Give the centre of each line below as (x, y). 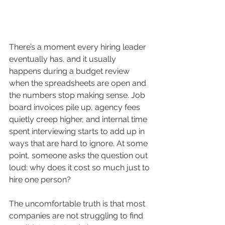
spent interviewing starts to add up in (78, 132)
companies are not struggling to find (77, 216)
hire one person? (40, 180)
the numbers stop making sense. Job (78, 95)
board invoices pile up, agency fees (76, 107)
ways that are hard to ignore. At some (79, 144)
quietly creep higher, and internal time (79, 120)
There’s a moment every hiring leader (79, 47)
